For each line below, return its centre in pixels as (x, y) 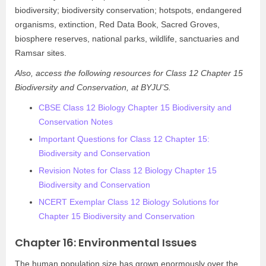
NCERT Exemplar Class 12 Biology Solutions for (129, 202)
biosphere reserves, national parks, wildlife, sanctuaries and (127, 39)
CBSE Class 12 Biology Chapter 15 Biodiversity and (135, 107)
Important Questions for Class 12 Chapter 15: (124, 139)
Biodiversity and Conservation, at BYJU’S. (93, 87)
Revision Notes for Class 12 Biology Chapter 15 (128, 170)
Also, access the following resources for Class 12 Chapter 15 (129, 73)
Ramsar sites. (41, 53)
